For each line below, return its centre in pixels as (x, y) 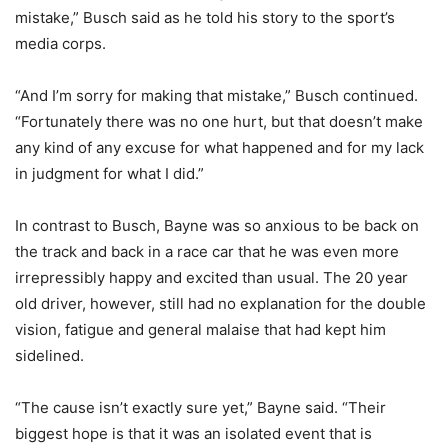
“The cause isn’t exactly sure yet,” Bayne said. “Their (200, 408)
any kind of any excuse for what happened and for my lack (219, 148)
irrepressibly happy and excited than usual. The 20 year (211, 278)
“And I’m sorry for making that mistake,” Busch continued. (216, 96)
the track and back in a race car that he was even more (207, 252)
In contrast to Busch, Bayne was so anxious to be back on (217, 226)
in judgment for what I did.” (109, 174)
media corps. (60, 44)
